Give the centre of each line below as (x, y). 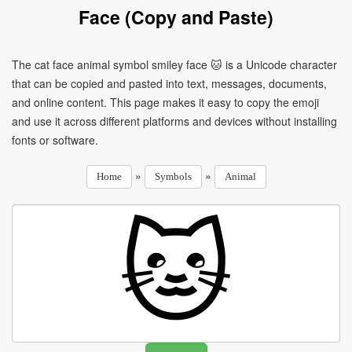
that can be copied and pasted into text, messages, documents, (169, 83)
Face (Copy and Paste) (176, 17)
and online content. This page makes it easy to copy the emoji (165, 102)
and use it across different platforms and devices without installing (174, 121)
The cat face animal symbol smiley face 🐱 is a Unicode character (174, 64)
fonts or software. (55, 140)
